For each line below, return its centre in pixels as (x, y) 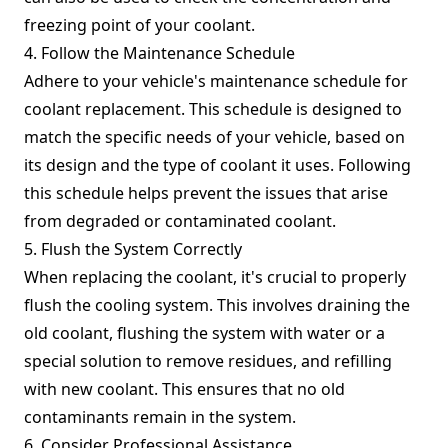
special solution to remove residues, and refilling (208, 361)
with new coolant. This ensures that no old (184, 389)
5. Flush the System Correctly (133, 249)
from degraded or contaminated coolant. (180, 221)
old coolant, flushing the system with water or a (204, 333)
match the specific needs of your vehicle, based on (214, 137)
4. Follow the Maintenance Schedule (159, 53)
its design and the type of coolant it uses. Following (217, 165)
